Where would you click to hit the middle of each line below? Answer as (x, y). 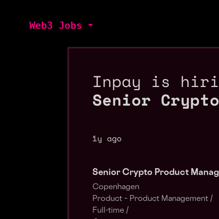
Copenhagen (116, 187)
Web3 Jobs (56, 25)
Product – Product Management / (153, 199)
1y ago (107, 138)
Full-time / (110, 211)
